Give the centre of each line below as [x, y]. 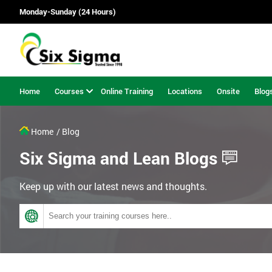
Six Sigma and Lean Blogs [118, 158]
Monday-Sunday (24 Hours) [68, 12]
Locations [185, 91]
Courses [69, 91]
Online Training [127, 91]
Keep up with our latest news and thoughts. [113, 186]
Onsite [228, 91]
